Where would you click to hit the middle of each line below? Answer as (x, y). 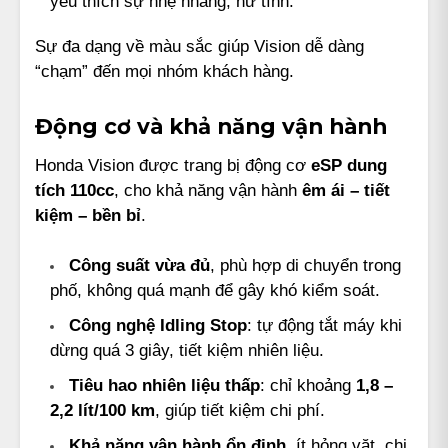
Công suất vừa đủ (139, 264)
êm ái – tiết (346, 189)
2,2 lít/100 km (102, 409)
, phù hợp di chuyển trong (305, 264)
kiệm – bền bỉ (88, 214)
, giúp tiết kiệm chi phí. (240, 409)
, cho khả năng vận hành (208, 189)
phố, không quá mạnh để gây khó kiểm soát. (215, 289)
